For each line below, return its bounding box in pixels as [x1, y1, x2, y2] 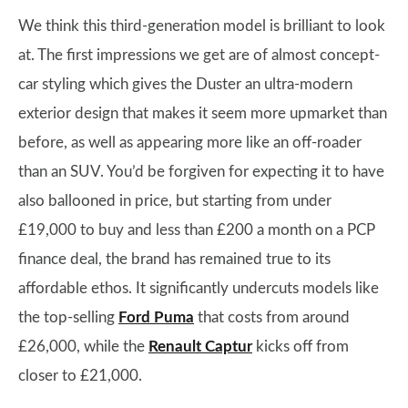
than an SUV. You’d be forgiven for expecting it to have [18, 164, 384, 179]
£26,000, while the [18, 339, 148, 354]
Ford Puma [118, 310, 194, 325]
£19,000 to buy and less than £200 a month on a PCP [18, 222, 375, 238]
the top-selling [18, 310, 118, 325]
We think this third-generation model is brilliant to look [18, 18, 385, 34]
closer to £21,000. [18, 368, 142, 383]
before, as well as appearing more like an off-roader [18, 135, 362, 150]
